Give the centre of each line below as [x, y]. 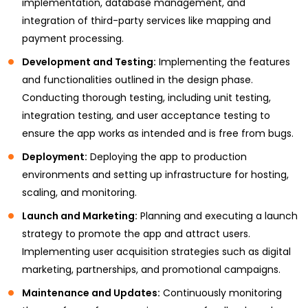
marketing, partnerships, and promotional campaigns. [151, 269]
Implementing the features [223, 62]
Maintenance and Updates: [91, 293]
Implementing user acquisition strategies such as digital [156, 251]
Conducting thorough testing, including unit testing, [146, 97]
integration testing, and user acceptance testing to [146, 115]
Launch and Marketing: [80, 216]
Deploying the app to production [167, 156]
